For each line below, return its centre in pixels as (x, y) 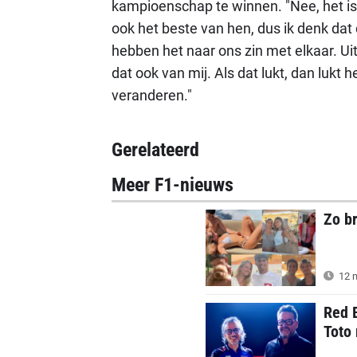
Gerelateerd (155, 150)
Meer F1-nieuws (172, 185)
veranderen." (151, 95)
